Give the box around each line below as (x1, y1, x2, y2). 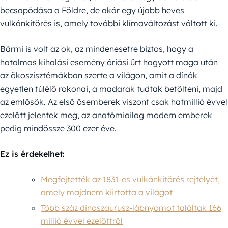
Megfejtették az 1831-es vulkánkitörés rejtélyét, (41, 174, 220, 184)
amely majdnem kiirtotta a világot (41, 187, 173, 197)
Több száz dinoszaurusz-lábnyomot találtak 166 (41, 203, 221, 213)
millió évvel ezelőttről (41, 216, 123, 226)
